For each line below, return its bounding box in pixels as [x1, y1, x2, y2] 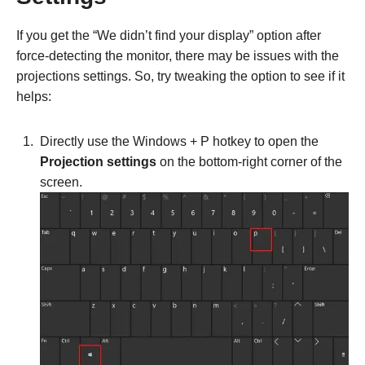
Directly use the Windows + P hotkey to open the [40, 134, 319, 149]
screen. [40, 175, 82, 190]
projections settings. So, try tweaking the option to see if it [16, 69, 345, 84]
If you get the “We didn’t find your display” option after [16, 29, 321, 43]
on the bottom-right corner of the [156, 155, 342, 169]
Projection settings [40, 155, 156, 169]
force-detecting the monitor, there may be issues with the [16, 49, 339, 64]
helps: [16, 90, 51, 104]
